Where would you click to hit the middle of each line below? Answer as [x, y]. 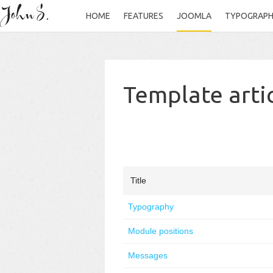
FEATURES [144, 16]
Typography [151, 207]
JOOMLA [194, 16]
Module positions [161, 231]
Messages [148, 255]
